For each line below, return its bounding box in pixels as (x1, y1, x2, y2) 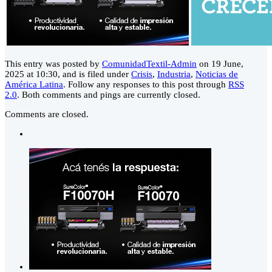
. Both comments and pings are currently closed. (17, 90, 200, 100)
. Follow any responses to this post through (63, 80, 228, 90)
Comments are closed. (5, 109, 89, 120)
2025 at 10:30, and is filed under (5, 69, 131, 80)
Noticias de (195, 69, 238, 80)
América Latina (5, 80, 63, 90)
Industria (157, 69, 191, 80)
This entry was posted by (5, 59, 102, 69)
